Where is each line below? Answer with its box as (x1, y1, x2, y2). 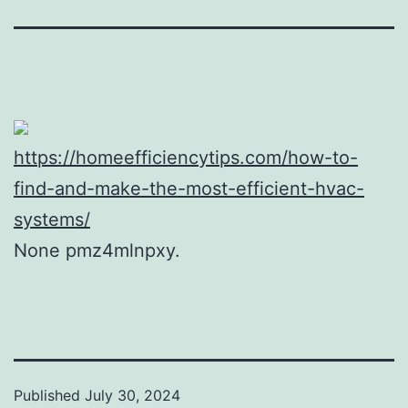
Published (14, 385, 85, 404)
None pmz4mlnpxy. (14, 239, 180, 261)
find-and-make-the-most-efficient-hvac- (14, 177, 364, 199)
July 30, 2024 (85, 385, 180, 404)
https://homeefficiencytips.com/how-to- (14, 146, 358, 168)
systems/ (14, 208, 90, 230)
